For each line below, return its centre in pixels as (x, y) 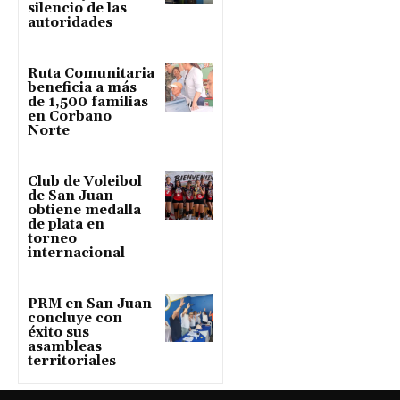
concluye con (75, 318)
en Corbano (70, 116)
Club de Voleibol (85, 181)
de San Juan (71, 196)
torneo (52, 238)
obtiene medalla (84, 210)
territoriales (72, 361)
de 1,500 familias (88, 102)
